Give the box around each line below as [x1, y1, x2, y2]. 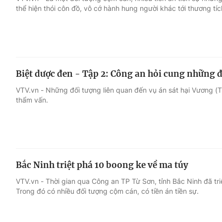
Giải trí [16, 43, 42, 53]
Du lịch [138, 62, 165, 72]
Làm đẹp [138, 81, 173, 91]
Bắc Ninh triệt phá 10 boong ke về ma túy [16, 160, 188, 171]
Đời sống [138, 43, 173, 53]
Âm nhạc [16, 81, 51, 91]
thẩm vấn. [16, 95, 48, 104]
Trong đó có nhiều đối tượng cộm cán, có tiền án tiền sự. [16, 187, 199, 196]
